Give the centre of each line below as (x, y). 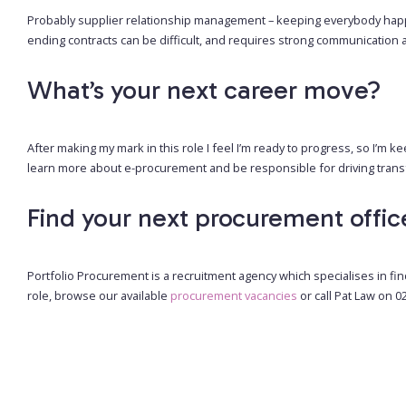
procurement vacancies (234, 296)
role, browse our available (99, 296)
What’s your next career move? (204, 90)
